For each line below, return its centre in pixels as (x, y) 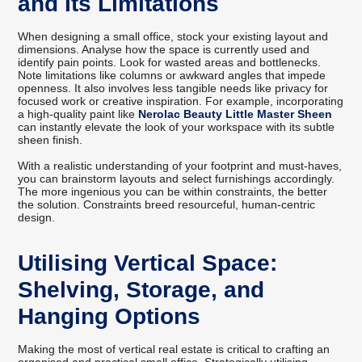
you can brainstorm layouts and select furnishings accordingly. (177, 179)
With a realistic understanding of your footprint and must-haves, (180, 166)
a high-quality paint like (78, 114)
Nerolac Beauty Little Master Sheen (236, 114)
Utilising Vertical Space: (148, 263)
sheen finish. (51, 140)
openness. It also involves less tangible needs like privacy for (173, 88)
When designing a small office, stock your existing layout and (173, 37)
